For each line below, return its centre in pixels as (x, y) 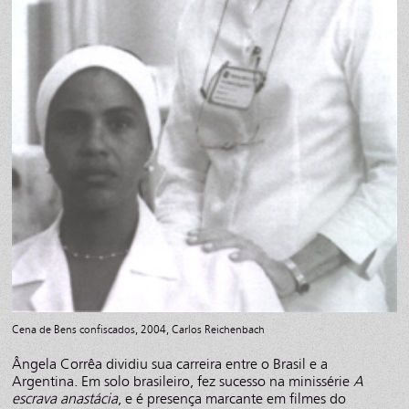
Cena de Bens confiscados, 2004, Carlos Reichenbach (139, 329)
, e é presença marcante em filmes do (232, 398)
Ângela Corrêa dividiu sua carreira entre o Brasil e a (170, 363)
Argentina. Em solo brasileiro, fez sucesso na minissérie (183, 381)
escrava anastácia (65, 398)
